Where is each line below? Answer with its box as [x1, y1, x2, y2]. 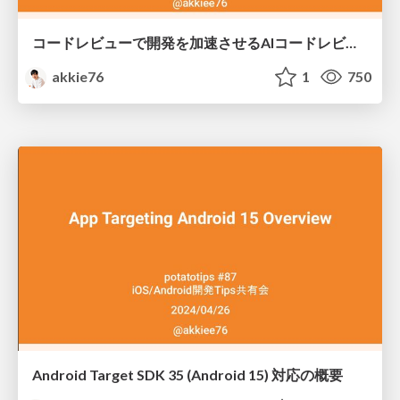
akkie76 [49, 67, 104, 85]
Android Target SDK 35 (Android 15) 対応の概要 [32, 366, 343, 384]
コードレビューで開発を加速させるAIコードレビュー [346, 33, 356, 51]
